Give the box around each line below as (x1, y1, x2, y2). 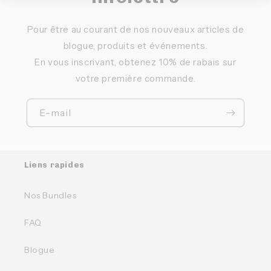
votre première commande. (75, 72, 196, 84)
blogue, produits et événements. (63, 39, 208, 51)
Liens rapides (24, 160, 85, 169)
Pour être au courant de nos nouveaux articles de (27, 23, 244, 35)
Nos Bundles (24, 189, 77, 201)
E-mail (39, 106, 71, 119)
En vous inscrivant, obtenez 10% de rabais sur (34, 56, 237, 68)
